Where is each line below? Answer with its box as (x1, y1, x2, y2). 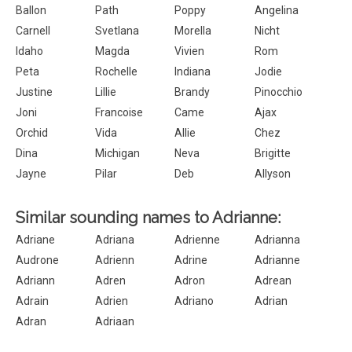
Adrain (16, 295, 49, 307)
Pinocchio (254, 86, 302, 98)
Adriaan (95, 315, 135, 328)
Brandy (174, 86, 211, 98)
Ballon (16, 4, 46, 16)
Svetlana (95, 24, 140, 37)
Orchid (16, 126, 48, 139)
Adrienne (174, 233, 221, 246)
